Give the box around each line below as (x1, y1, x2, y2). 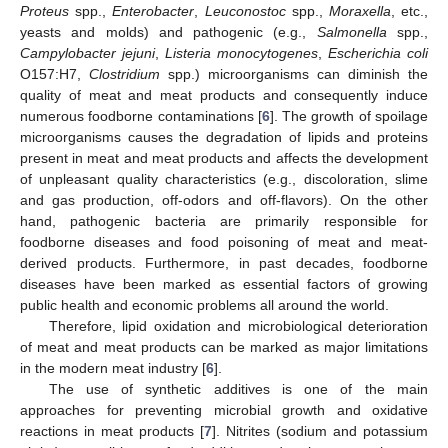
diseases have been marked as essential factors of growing (20, 275, 428, 292)
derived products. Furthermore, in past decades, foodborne (20, 254, 428, 271)
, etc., (390, 2, 429, 19)
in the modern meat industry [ (20, 359, 206, 376)
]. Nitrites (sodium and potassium (212, 422, 428, 439)
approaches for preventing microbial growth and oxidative (20, 401, 428, 418)
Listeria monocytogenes (165, 44, 318, 61)
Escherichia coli (328, 44, 428, 61)
